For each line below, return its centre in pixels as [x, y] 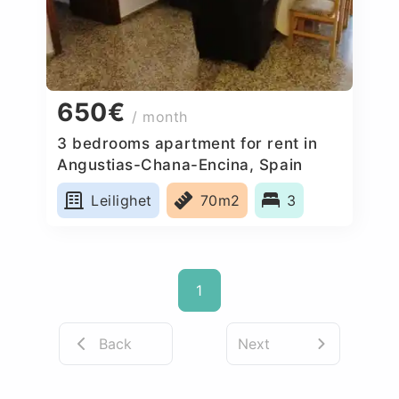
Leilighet [122, 200]
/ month [160, 117]
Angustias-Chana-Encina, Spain [180, 164]
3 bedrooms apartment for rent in [187, 143]
